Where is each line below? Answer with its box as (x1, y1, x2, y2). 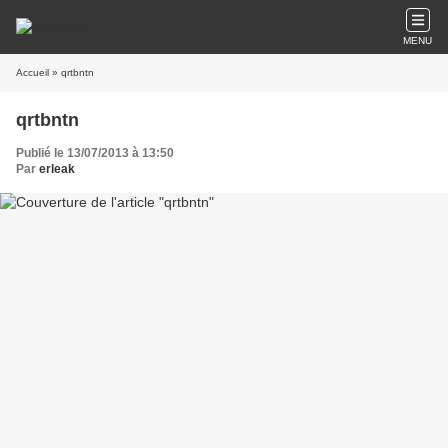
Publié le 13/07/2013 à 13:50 (16, 146, 174, 160)
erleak (39, 162, 75, 176)
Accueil (16, 67, 49, 78)
